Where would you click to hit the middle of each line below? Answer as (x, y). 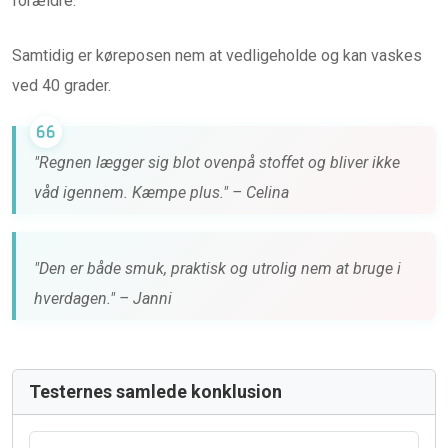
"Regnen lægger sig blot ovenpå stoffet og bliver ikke (217, 163)
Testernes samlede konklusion (155, 392)
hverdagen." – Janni (103, 299)
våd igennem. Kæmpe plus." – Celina (161, 193)
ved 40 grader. (61, 86)
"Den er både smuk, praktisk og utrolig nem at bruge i (217, 269)
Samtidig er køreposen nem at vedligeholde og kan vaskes (217, 56)
